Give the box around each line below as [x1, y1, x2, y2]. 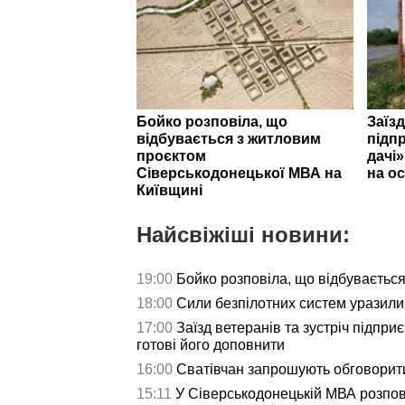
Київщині [137, 182, 202, 198]
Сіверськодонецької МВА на [137, 165, 342, 181]
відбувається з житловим [137, 130, 321, 146]
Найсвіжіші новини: [137, 221, 350, 247]
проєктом [137, 147, 206, 164]
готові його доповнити [137, 336, 285, 353]
